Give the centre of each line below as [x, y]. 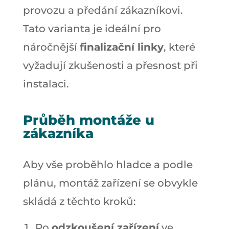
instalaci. [46, 84]
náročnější [51, 47]
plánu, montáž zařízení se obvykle [110, 183]
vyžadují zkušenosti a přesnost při [110, 65]
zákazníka [58, 133]
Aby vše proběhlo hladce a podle [108, 164]
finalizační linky [121, 47]
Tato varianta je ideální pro [92, 28]
